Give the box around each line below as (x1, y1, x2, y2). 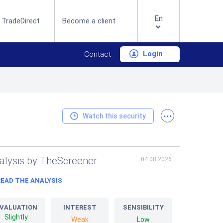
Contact (84, 50, 111, 59)
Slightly (4, 213, 28, 221)
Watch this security (83, 111, 146, 120)
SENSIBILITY (122, 204, 164, 211)
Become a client (62, 16, 116, 25)
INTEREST (63, 204, 97, 211)
